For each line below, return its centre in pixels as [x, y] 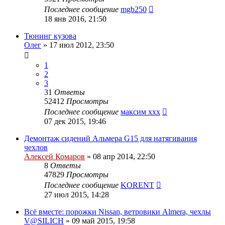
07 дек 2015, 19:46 [75, 121]
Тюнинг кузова [50, 36]
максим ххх [140, 111]
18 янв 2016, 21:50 [75, 19]
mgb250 [134, 9]
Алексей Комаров [54, 156]
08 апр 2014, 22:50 [124, 156]
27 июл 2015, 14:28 [77, 194]
